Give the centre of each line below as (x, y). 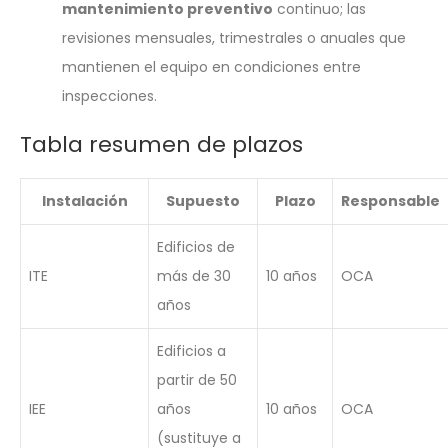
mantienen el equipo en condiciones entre (211, 66)
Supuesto (203, 200)
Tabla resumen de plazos (161, 144)
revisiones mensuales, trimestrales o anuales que (234, 37)
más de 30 (194, 275)
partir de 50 (197, 379)
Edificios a (191, 350)
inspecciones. (109, 95)
